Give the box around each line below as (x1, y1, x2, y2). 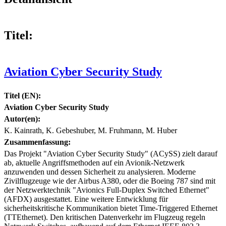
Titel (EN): (4, 91, 41, 100)
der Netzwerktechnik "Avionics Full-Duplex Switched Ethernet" (4, 185, 209, 194)
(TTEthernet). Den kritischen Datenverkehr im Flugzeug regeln (4, 212, 205, 221)
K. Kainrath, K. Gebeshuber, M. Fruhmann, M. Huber (4, 126, 177, 135)
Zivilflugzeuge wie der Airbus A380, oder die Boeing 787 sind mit (4, 176, 215, 185)
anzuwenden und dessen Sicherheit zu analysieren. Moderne (4, 167, 196, 176)
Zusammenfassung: (4, 137, 71, 146)
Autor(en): (4, 114, 40, 123)
